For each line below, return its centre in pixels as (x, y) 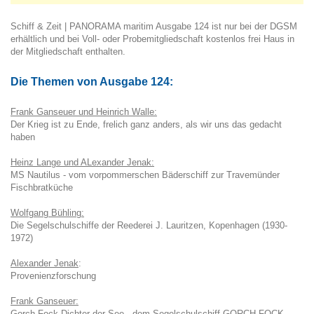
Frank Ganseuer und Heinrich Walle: (84, 111)
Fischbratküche (42, 187)
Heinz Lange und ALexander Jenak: (82, 162)
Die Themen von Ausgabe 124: (92, 81)
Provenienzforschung (53, 275)
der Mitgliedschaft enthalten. (68, 51)
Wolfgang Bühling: (47, 212)
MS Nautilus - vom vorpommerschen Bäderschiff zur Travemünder (145, 175)
